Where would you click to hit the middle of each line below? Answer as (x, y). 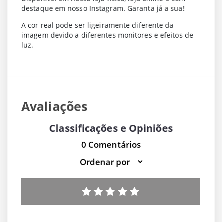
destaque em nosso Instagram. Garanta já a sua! (103, 8)
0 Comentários (111, 145)
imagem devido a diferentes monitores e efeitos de (107, 35)
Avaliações (54, 107)
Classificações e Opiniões (111, 128)
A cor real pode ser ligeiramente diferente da (98, 25)
